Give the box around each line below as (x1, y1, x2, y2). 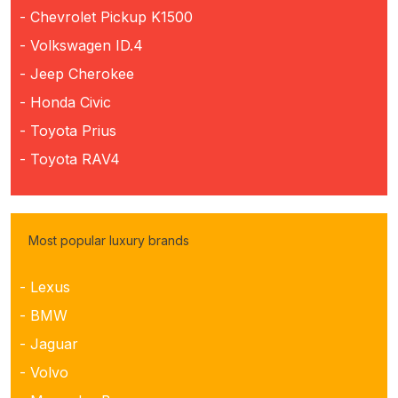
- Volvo (20, 362, 68, 381)
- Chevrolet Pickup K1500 (20, 7, 193, 26)
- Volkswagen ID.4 (20, 36, 143, 54)
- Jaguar (20, 334, 78, 353)
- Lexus (20, 277, 70, 296)
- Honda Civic (20, 92, 111, 111)
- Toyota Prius (20, 121, 116, 139)
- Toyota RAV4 (20, 149, 120, 168)
